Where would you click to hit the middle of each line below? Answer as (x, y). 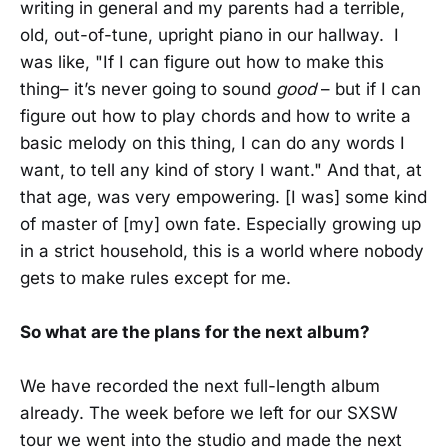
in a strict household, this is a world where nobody (222, 250)
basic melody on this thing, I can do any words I (212, 142)
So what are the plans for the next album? (195, 331)
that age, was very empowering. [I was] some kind (223, 196)
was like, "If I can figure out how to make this (202, 61)
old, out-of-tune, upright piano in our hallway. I (209, 34)
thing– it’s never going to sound (148, 88)
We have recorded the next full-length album (200, 386)
